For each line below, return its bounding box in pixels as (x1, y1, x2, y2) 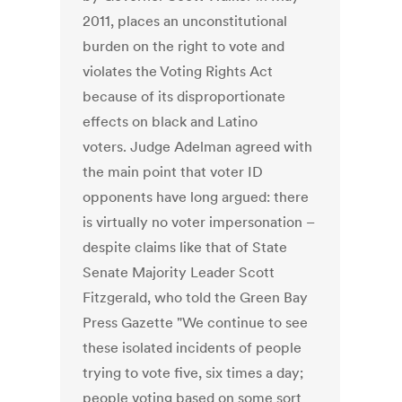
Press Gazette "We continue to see (83, 313, 309, 332)
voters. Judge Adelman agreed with (83, 137, 313, 156)
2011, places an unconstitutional (83, 12, 288, 31)
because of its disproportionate (83, 87, 286, 106)
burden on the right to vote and (83, 37, 285, 56)
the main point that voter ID (83, 162, 264, 181)
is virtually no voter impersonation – (83, 213, 316, 232)
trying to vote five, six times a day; (83, 363, 304, 382)
